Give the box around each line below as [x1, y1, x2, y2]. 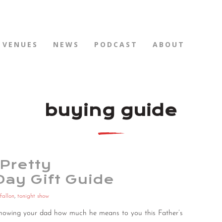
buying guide [45, 101, 177, 120]
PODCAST [94, 40, 138, 49]
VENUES [2, 40, 38, 49]
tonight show [17, 193, 49, 200]
